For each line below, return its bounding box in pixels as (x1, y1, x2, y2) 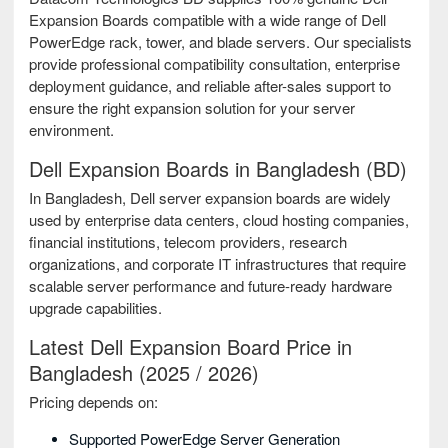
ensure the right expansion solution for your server (29, 97, 355, 119)
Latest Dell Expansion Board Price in (29, 332, 352, 362)
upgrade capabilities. (29, 297, 162, 319)
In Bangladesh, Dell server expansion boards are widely (29, 187, 391, 209)
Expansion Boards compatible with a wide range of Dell (29, 9, 386, 31)
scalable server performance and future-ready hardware (29, 275, 392, 297)
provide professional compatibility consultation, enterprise (29, 53, 400, 75)
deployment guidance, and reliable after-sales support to (29, 75, 391, 97)
